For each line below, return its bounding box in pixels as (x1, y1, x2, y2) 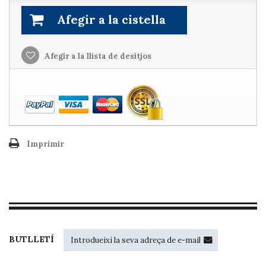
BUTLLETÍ (9, 234, 54, 245)
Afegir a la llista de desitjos (43, 51, 151, 61)
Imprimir (27, 139, 64, 149)
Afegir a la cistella (57, 12, 166, 27)
